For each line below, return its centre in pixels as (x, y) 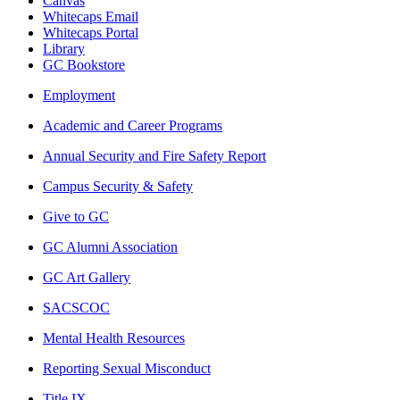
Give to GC (76, 216)
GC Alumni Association (110, 246)
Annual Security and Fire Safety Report (154, 155)
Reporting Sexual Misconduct (127, 368)
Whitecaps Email (91, 16)
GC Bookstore (84, 64)
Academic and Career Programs (133, 125)
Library (64, 48)
